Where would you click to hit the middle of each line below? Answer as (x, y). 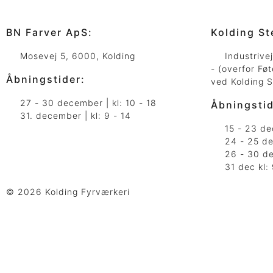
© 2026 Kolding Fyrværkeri (69, 192)
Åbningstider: (46, 79)
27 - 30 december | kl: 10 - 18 (88, 103)
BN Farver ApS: (49, 32)
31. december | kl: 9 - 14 (75, 115)
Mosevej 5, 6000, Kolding (77, 56)
